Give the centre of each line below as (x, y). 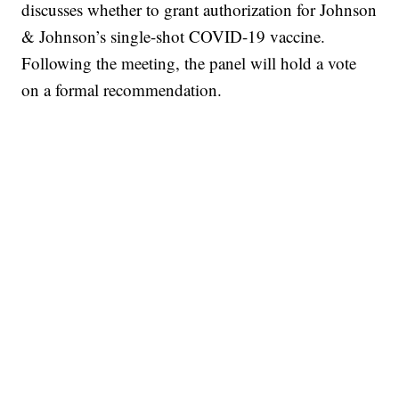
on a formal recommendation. (122, 90)
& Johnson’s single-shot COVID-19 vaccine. (174, 37)
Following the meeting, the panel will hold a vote (189, 63)
